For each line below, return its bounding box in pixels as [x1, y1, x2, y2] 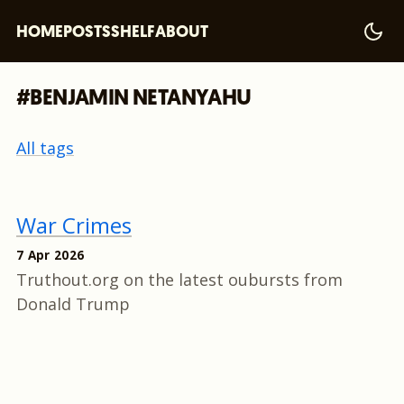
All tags [16, 137, 74, 159]
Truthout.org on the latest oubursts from [16, 269, 343, 290]
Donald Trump [16, 293, 130, 315]
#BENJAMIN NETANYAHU [16, 88, 252, 110]
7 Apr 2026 [16, 246, 85, 263]
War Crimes [16, 210, 132, 240]
